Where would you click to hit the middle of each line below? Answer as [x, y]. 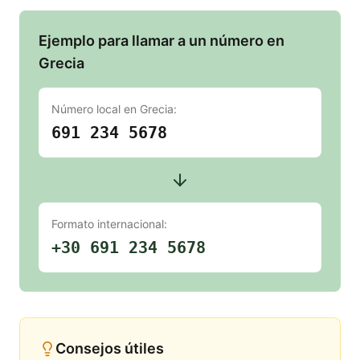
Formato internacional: [109, 224]
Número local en [96, 109]
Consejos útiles [110, 349]
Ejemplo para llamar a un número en [162, 41]
